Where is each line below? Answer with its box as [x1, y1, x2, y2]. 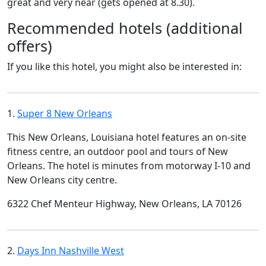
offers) [7, 35, 52, 56]
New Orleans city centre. [7, 173, 117, 186]
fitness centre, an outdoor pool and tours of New [7, 144, 228, 158]
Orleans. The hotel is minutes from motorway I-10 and [7, 159, 251, 172]
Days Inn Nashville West [17, 243, 124, 257]
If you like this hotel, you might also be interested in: [7, 59, 242, 73]
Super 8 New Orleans [17, 106, 112, 120]
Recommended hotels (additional [7, 17, 243, 38]
